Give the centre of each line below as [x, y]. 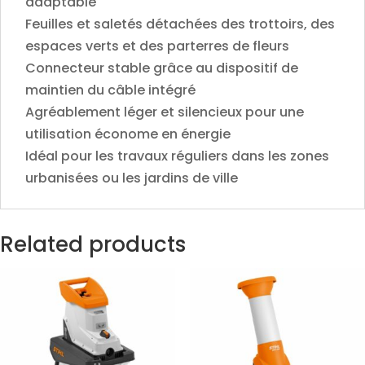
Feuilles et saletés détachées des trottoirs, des [180, 24]
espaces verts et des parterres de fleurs [157, 46]
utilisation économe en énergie [128, 134]
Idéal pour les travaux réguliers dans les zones [177, 156]
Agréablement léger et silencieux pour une [165, 112]
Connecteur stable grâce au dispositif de [162, 68]
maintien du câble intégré [110, 90]
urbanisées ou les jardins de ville [132, 178]
